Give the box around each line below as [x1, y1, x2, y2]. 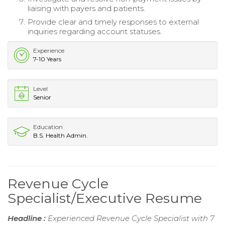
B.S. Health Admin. [33, 131, 88, 139]
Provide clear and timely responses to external [28, 17, 199, 27]
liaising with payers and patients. [28, 3, 145, 13]
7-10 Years [33, 55, 61, 63]
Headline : [8, 213, 48, 223]
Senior [33, 93, 51, 101]
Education [33, 123, 63, 131]
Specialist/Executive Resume [8, 189, 202, 206]
